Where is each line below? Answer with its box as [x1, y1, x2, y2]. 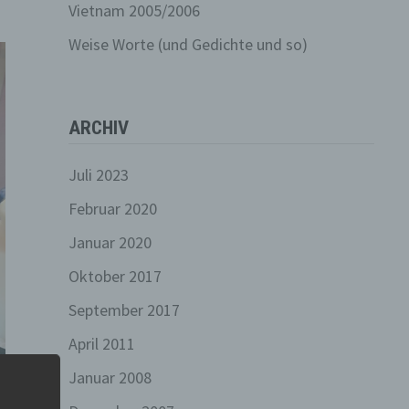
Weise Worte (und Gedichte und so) [68, 34, 308, 55]
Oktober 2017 [68, 266, 162, 287]
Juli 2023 [68, 164, 129, 185]
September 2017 [68, 299, 180, 320]
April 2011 [68, 333, 135, 354]
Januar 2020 [68, 232, 152, 253]
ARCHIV [68, 117, 129, 139]
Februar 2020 [68, 198, 157, 219]
